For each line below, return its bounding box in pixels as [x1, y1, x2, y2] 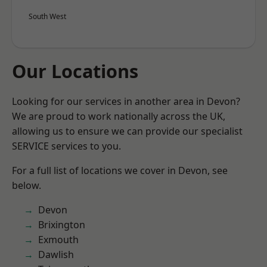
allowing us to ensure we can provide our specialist [12, 125, 243, 138]
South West [29, 11, 66, 21]
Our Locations [12, 58, 138, 83]
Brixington [38, 218, 85, 231]
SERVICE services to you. [12, 139, 121, 153]
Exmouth [38, 233, 79, 246]
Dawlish [38, 248, 74, 261]
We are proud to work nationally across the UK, [12, 110, 225, 123]
